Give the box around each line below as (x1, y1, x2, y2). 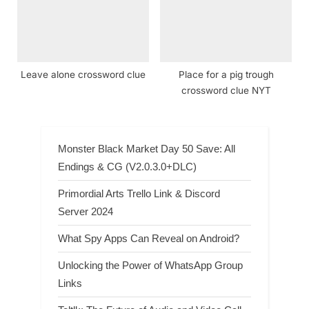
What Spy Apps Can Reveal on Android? (58, 232, 239, 245)
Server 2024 (58, 205, 113, 217)
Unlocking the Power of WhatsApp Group (58, 259, 243, 272)
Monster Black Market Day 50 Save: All (58, 142, 235, 154)
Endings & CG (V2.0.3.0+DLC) (58, 160, 197, 172)
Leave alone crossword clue (21, 68, 146, 80)
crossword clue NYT (181, 84, 271, 96)
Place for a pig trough (178, 68, 274, 80)
